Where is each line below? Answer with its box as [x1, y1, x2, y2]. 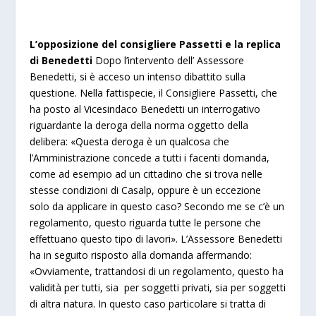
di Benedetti [30, 53, 96, 67]
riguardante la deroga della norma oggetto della [30, 118, 249, 132]
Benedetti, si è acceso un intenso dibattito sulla [30, 69, 246, 83]
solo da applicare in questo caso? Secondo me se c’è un [30, 199, 285, 213]
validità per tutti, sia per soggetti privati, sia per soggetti [30, 280, 286, 294]
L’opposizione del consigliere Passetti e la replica [30, 37, 281, 51]
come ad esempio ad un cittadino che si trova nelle [30, 166, 263, 181]
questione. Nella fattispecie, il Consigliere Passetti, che [30, 85, 278, 99]
